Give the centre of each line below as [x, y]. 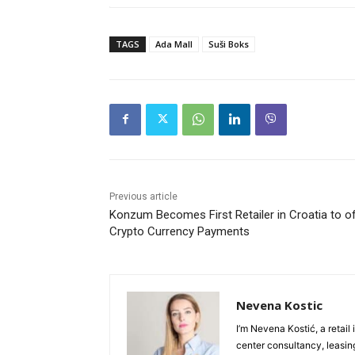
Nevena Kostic [279, 305]
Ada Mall [174, 44]
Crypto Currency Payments [179, 231]
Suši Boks [229, 44]
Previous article [143, 196]
